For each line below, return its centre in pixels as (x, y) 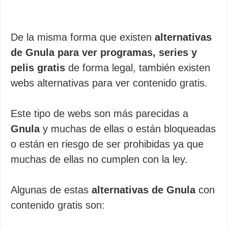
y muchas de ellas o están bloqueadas (128, 129)
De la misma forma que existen (83, 37)
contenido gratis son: (58, 205)
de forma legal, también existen (138, 68)
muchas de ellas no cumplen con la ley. (99, 159)
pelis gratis (38, 68)
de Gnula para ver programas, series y (104, 52)
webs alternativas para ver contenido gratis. (109, 83)
